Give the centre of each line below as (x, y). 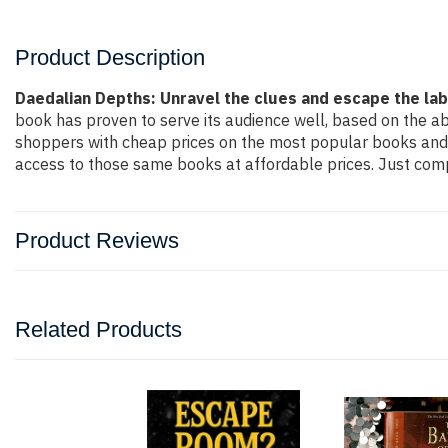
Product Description (110, 57)
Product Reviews (97, 240)
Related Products (98, 329)
